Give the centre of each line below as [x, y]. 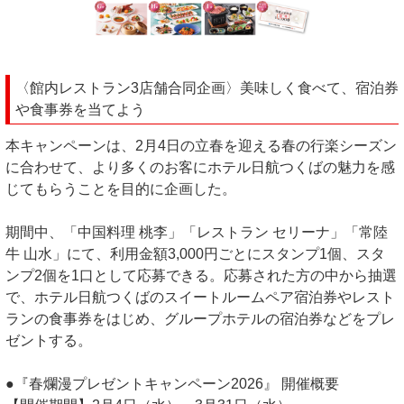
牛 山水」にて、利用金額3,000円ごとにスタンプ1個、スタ [195, 253]
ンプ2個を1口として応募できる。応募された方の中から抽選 [201, 275]
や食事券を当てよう [80, 109]
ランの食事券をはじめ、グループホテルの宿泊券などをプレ [200, 318]
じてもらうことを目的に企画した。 [121, 188]
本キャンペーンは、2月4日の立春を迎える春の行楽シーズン [201, 145]
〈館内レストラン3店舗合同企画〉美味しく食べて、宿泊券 [207, 87]
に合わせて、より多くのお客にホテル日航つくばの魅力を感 [200, 167]
